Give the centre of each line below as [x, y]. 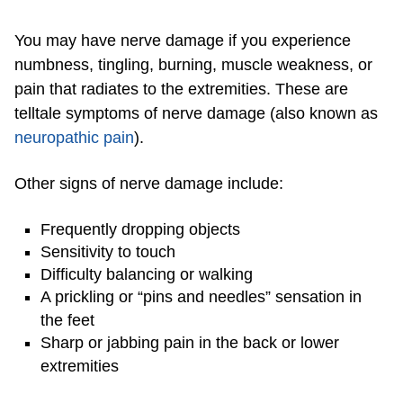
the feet [67, 321]
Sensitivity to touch [108, 252]
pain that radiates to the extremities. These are [181, 90]
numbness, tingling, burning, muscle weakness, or [193, 65]
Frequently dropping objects [140, 230]
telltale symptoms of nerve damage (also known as [196, 114]
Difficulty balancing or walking [147, 275]
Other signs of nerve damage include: [149, 184]
